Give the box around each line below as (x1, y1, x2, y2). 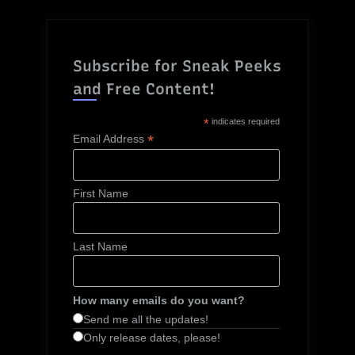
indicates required (209, 116, 281, 127)
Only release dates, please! (83, 330, 221, 344)
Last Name (73, 240, 128, 254)
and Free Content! (73, 79, 216, 99)
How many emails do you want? (73, 293, 246, 307)
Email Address (73, 132, 148, 146)
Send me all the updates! (83, 312, 209, 326)
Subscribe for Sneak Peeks (73, 56, 282, 76)
